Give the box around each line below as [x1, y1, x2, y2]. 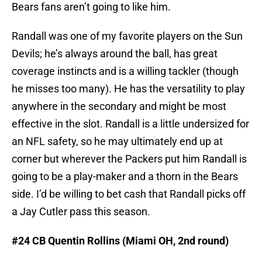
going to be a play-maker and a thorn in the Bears [12, 170, 238, 183]
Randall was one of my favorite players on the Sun [12, 30, 243, 43]
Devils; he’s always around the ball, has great [12, 47, 218, 60]
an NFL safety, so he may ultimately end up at [12, 135, 223, 148]
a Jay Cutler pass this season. [12, 205, 150, 218]
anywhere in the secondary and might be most [12, 100, 226, 113]
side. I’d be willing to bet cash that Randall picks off [12, 188, 246, 201]
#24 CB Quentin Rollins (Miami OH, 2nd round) [12, 235, 229, 247]
